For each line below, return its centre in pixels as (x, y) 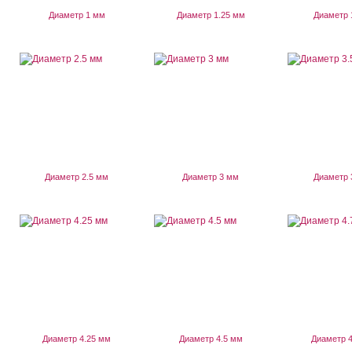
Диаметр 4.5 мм (211, 339)
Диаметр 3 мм (211, 177)
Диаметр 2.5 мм (77, 177)
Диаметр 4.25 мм (77, 339)
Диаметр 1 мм (77, 15)
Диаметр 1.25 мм (211, 15)
